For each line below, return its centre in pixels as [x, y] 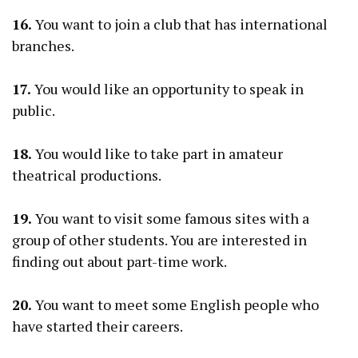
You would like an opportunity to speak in [167, 88]
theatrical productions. [87, 175]
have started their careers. [97, 326]
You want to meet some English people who [175, 304]
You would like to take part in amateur [157, 153]
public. [34, 110]
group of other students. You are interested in [159, 239]
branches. [43, 45]
